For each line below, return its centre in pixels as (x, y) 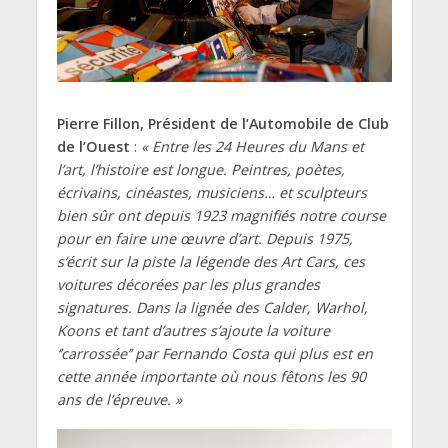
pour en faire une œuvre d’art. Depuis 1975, (204, 239)
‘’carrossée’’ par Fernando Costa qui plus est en (214, 354)
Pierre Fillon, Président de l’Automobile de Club (222, 124)
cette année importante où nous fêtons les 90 (211, 377)
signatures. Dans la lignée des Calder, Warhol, (212, 308)
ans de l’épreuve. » (119, 400)
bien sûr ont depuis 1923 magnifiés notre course (221, 216)
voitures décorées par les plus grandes (188, 285)
